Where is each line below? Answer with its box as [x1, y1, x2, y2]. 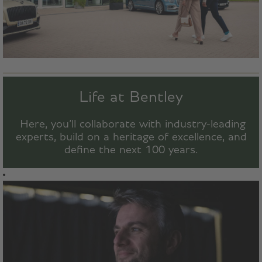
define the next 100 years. [64, 144, 198, 156]
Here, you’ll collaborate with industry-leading [16, 118, 246, 130]
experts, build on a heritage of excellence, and [15, 131, 247, 143]
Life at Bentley [79, 89, 183, 105]
